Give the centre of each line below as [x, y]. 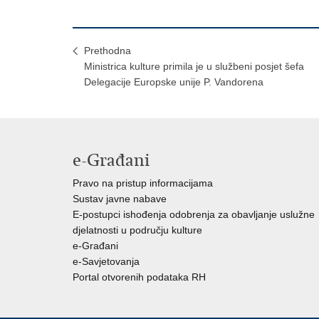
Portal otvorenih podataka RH [139, 277]
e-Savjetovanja [106, 261]
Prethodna [108, 51]
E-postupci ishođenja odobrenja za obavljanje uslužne [194, 214]
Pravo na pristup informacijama [143, 183]
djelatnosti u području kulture [137, 230]
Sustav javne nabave [120, 199]
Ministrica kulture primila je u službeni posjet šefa [194, 66]
